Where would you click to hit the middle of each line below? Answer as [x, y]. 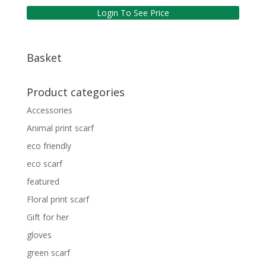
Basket [44, 58]
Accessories [49, 110]
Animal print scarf [60, 128]
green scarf [48, 253]
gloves [39, 235]
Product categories [75, 92]
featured [43, 182]
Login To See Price [133, 13]
